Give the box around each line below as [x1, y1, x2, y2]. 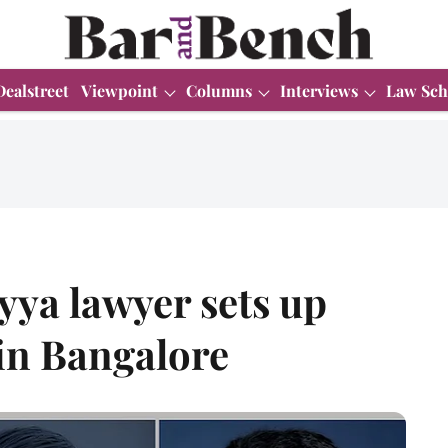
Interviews [280, 79, 358, 101]
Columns [186, 79, 252, 101]
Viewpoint [81, 79, 158, 101]
